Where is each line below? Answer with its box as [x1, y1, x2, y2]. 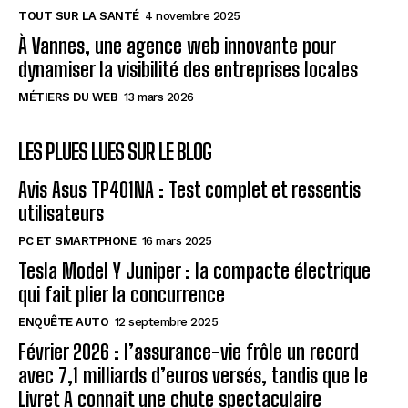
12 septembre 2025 [114, 315, 218, 330]
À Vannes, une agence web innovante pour [18, 34, 336, 59]
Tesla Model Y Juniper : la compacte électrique [18, 259, 371, 284]
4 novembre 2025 [145, 9, 240, 24]
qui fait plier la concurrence [18, 282, 225, 308]
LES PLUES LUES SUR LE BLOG [18, 138, 211, 166]
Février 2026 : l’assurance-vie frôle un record [18, 340, 359, 365]
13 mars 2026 [123, 90, 194, 105]
